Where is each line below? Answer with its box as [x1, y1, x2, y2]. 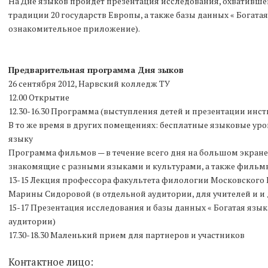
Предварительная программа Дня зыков [8, 64, 186, 75]
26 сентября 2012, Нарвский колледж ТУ [8, 78, 170, 89]
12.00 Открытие [8, 92, 69, 103]
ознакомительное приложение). [8, 23, 140, 34]
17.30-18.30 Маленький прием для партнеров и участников [8, 229, 246, 240]
